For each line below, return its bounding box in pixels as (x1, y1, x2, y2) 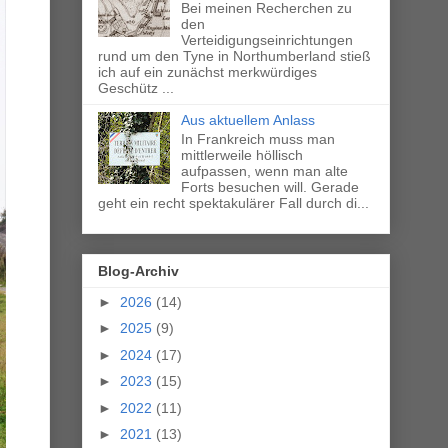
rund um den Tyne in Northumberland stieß (98, 47, 371, 64)
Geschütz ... (98, 79, 174, 96)
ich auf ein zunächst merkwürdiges (98, 63, 317, 80)
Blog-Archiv (98, 262, 179, 279)
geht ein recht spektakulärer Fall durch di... (98, 194, 369, 211)
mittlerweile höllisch (180, 146, 303, 163)
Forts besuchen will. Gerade (180, 178, 359, 195)
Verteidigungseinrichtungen (180, 31, 353, 48)
